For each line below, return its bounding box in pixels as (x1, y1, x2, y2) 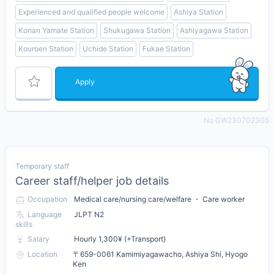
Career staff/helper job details (15, 174, 169, 188)
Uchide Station (83, 44, 133, 54)
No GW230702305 (204, 116, 269, 125)
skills (15, 220, 32, 229)
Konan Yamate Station (18, 26, 94, 35)
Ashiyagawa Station (180, 26, 248, 35)
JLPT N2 (74, 209, 104, 219)
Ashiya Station (174, 7, 223, 17)
